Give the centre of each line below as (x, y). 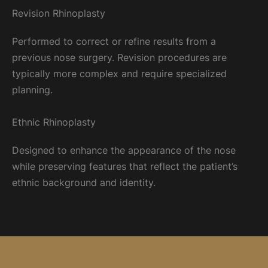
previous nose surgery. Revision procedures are (119, 58)
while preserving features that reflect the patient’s (125, 166)
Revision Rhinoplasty (59, 13)
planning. (32, 90)
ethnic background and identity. (84, 182)
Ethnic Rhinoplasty (54, 122)
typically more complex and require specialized (119, 74)
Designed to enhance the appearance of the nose (124, 150)
